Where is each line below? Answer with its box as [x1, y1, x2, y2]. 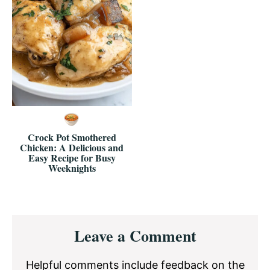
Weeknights [48, 161, 96, 175]
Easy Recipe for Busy [28, 151, 116, 165]
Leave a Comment [74, 224, 196, 248]
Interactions [11, 230, 102, 256]
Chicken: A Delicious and [20, 140, 124, 155]
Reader [11, 211, 66, 237]
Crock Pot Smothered [27, 130, 116, 145]
